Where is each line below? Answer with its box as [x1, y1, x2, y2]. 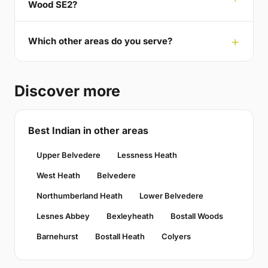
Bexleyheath [106, 211, 154, 221]
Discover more [14, 81, 120, 100]
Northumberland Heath [36, 190, 123, 200]
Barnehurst [36, 231, 78, 241]
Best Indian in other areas [28, 124, 148, 136]
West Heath [36, 170, 80, 180]
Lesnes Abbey [36, 211, 90, 221]
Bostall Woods [170, 211, 223, 221]
